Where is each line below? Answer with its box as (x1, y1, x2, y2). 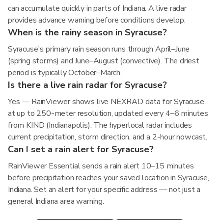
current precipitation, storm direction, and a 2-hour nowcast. (8, 132, 208, 142)
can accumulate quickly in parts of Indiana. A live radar (8, 3, 187, 14)
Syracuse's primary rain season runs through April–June (8, 44, 190, 55)
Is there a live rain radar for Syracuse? (8, 79, 167, 91)
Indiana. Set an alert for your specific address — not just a (8, 184, 201, 195)
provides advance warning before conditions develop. (8, 15, 186, 26)
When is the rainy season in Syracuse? (8, 27, 167, 38)
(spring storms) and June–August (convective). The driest (8, 55, 199, 66)
